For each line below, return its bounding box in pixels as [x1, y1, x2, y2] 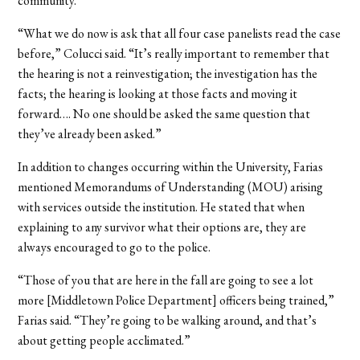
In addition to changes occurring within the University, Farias [18, 157, 324, 175]
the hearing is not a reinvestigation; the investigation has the [18, 64, 318, 82]
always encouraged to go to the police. [18, 238, 211, 256]
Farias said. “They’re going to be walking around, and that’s [18, 311, 317, 329]
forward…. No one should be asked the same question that [18, 104, 311, 122]
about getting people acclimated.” [18, 331, 191, 349]
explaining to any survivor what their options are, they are [18, 218, 307, 235]
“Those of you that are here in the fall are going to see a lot [18, 271, 314, 288]
